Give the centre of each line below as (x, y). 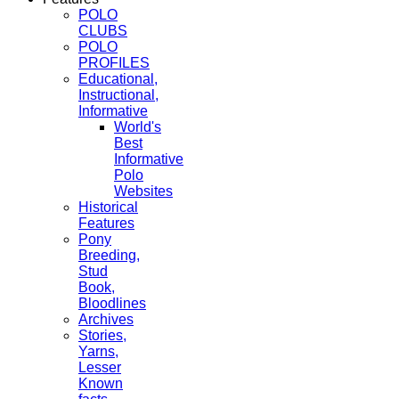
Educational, (118, 78)
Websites (143, 191)
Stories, (102, 335)
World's (138, 126)
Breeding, (109, 255)
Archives (106, 319)
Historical (108, 207)
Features (106, 223)
